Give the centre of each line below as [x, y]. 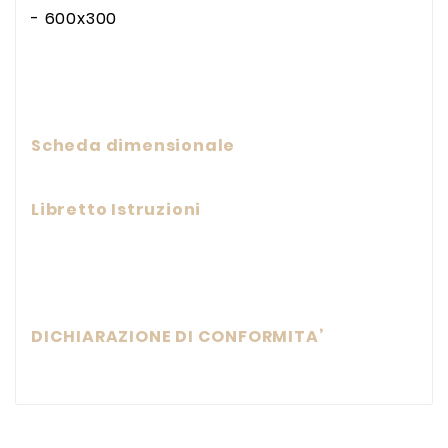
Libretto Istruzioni [116, 209]
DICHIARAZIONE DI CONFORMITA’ [178, 337]
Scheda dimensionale [133, 146]
